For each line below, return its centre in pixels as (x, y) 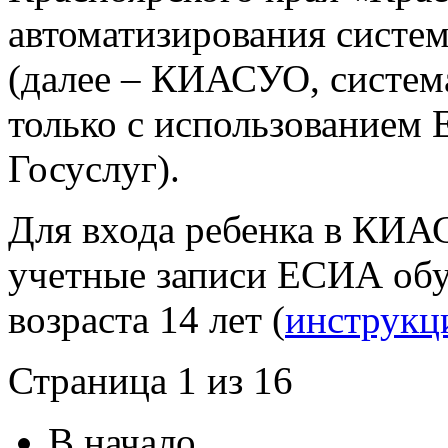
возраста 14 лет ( (146, 320)
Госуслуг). (94, 169)
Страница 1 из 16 (150, 381)
